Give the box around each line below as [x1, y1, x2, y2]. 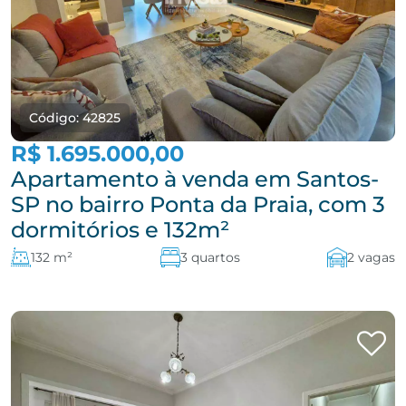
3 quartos [179, 249, 240, 266]
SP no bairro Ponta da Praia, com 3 [11, 191, 385, 217]
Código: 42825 [29, 110, 121, 126]
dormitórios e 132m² [11, 217, 229, 243]
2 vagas [347, 249, 395, 266]
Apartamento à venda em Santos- [11, 166, 379, 192]
